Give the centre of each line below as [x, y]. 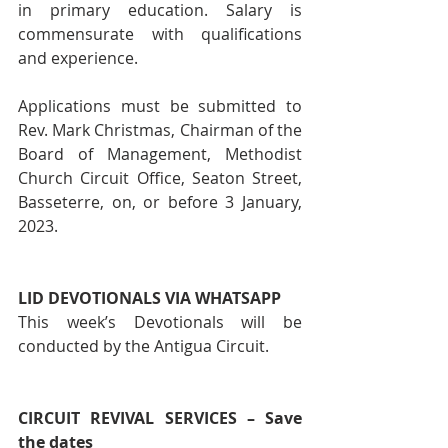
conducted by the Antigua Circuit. [143, 346]
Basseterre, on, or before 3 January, [160, 202]
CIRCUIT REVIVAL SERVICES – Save [160, 418]
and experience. [78, 58]
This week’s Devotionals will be [160, 322]
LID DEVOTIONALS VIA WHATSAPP [151, 298]
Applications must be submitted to [160, 106]
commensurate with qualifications [160, 34]
